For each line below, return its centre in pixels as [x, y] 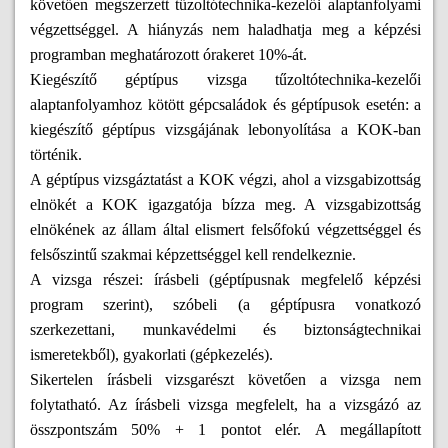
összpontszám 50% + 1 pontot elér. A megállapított [226, 430]
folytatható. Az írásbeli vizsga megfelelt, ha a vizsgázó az [226, 405]
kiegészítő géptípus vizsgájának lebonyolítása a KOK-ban [226, 130]
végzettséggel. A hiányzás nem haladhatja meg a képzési [226, 30]
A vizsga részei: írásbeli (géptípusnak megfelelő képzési [226, 280]
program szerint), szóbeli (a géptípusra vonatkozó [226, 305]
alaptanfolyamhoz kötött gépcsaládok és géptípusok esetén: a [226, 105]
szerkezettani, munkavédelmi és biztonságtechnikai [226, 330]
